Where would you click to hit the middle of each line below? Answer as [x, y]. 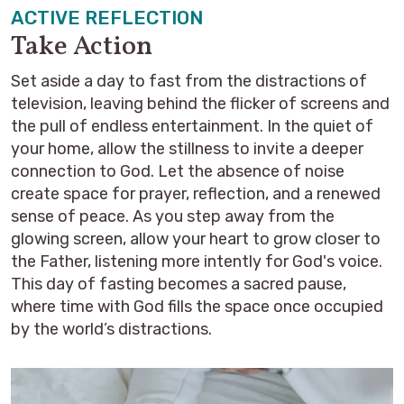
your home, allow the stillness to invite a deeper [187, 149]
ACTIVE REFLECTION [107, 18]
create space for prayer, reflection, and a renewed [196, 194]
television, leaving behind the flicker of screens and [200, 104]
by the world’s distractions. [111, 329]
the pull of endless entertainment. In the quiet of [192, 126]
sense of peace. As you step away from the [173, 216]
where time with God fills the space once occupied [197, 307]
